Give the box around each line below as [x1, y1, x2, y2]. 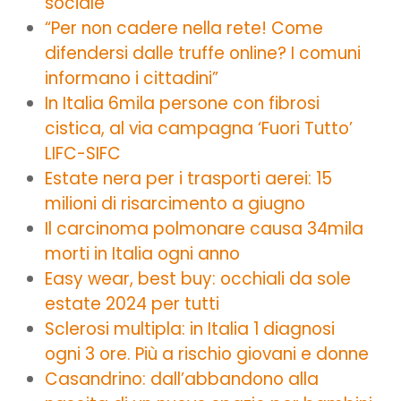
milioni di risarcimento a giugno [45, 191, 305, 216]
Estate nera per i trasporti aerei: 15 [45, 166, 332, 191]
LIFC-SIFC [45, 141, 121, 166]
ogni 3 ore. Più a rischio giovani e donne [45, 341, 369, 366]
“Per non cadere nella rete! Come [45, 15, 323, 40]
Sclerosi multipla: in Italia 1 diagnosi [45, 316, 335, 341]
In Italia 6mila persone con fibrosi [45, 90, 320, 115]
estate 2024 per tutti [45, 291, 219, 316]
